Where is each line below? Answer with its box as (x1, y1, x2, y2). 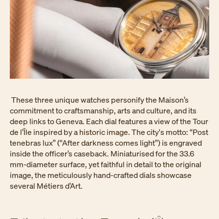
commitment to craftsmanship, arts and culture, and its (10, 105, 197, 116)
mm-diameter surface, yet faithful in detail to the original (10, 158, 201, 170)
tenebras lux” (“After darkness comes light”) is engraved (10, 137, 202, 148)
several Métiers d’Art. (10, 180, 83, 191)
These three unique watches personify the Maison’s (10, 94, 189, 105)
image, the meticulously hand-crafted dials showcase (10, 169, 192, 180)
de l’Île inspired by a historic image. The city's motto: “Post (10, 126, 208, 137)
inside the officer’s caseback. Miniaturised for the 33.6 (10, 148, 194, 159)
